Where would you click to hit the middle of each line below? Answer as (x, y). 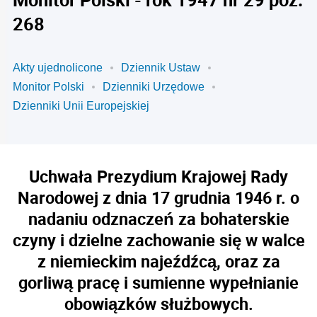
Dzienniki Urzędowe (154, 87)
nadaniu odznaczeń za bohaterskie (158, 219)
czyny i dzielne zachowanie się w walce (158, 240)
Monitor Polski (48, 87)
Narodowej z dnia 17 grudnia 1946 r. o (158, 197)
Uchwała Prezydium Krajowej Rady (158, 176)
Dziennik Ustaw (161, 68)
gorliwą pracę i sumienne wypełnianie (158, 282)
